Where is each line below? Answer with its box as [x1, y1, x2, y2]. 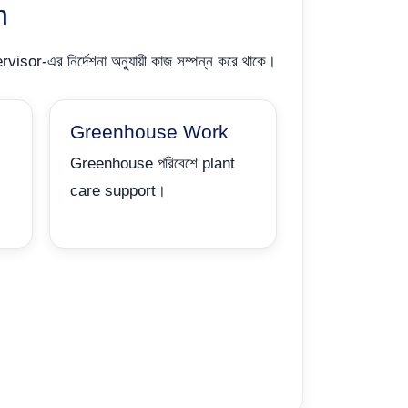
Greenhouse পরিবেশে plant [69, 154, 235, 172]
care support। [69, 181, 166, 199]
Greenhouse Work [69, 120, 229, 142]
